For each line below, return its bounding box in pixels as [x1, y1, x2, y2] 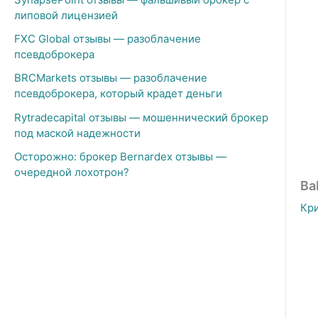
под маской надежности [14, 126, 141, 140]
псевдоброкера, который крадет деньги [14, 87, 222, 101]
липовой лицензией [14, 8, 118, 22]
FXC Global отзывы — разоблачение [14, 32, 201, 45]
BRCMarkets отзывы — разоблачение [14, 71, 207, 85]
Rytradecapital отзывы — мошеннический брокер [14, 110, 268, 124]
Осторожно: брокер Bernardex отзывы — [14, 149, 226, 163]
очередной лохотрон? [14, 165, 129, 179]
